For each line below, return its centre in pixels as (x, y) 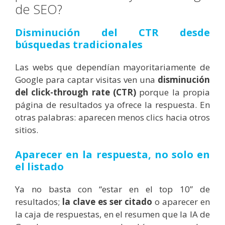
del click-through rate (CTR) (76, 92)
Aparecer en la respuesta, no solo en (113, 155)
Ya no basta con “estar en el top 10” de (113, 189)
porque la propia (173, 92)
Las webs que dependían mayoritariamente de (113, 67)
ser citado (131, 202)
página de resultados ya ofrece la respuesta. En (113, 104)
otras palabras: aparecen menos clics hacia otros (113, 117)
